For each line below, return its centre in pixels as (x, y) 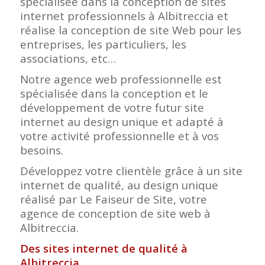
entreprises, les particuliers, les (103, 44)
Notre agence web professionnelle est (121, 79)
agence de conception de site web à (115, 214)
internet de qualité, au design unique (119, 185)
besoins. (41, 150)
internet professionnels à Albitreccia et (124, 16)
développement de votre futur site (112, 108)
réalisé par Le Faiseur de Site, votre (113, 199)
